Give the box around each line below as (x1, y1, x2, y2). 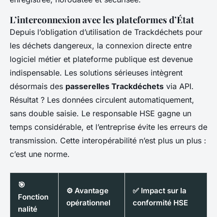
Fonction (18, 192, 48, 201)
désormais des (10, 81, 65, 91)
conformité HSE (133, 198, 188, 207)
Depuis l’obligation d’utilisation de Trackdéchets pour (10, 27, 202, 37)
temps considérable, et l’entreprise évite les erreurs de (10, 122, 207, 132)
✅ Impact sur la (133, 186, 186, 195)
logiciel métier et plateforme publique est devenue (10, 54, 193, 64)
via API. (164, 81, 194, 91)
